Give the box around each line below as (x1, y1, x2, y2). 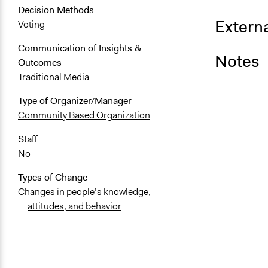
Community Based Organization (18, 109, 150, 122)
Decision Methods (18, 4, 94, 17)
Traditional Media (18, 71, 89, 84)
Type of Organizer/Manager (18, 95, 132, 108)
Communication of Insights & (18, 42, 141, 55)
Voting (18, 18, 45, 31)
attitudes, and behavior (28, 200, 121, 213)
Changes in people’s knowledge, (18, 185, 151, 199)
